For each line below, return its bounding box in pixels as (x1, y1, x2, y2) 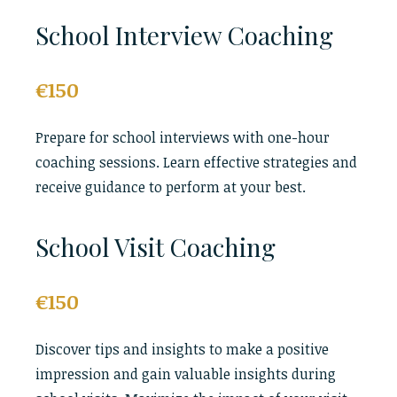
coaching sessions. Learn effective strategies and (35, 152, 357, 172)
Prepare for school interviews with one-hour (35, 128, 330, 147)
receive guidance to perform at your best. (35, 177, 306, 197)
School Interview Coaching (35, 19, 333, 51)
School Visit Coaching (35, 230, 276, 263)
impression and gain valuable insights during (35, 364, 336, 384)
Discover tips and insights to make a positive (35, 339, 329, 359)
